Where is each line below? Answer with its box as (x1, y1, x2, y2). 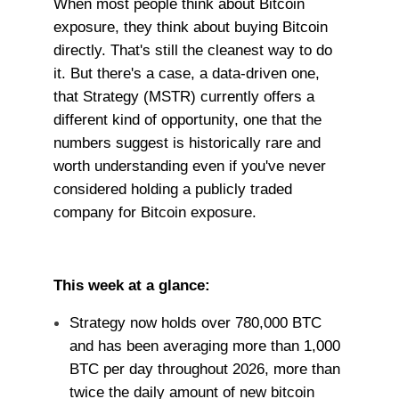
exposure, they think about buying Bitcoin (53, 18, 328, 36)
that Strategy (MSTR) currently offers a (53, 87, 314, 105)
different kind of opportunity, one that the (53, 110, 322, 128)
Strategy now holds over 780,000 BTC (69, 313, 322, 331)
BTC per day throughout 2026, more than (69, 360, 340, 378)
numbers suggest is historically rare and (53, 134, 321, 151)
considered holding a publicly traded (53, 180, 292, 198)
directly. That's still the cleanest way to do (53, 41, 332, 59)
